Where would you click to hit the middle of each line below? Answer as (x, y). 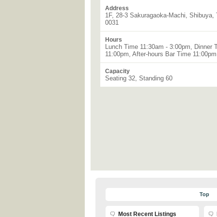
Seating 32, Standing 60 (139, 78)
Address (117, 8)
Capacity (117, 71)
